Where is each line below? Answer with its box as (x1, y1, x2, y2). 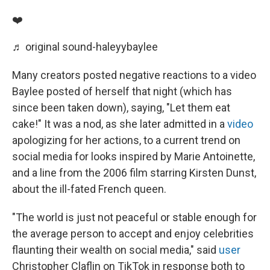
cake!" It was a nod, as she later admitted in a (12, 117, 227, 130)
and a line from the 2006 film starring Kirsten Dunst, (12, 166, 256, 179)
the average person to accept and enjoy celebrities (12, 227, 254, 240)
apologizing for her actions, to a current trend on (12, 133, 240, 146)
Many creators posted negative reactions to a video (12, 68, 256, 81)
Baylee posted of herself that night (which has (12, 84, 232, 98)
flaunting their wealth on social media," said (12, 243, 219, 256)
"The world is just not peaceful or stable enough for (12, 210, 257, 224)
